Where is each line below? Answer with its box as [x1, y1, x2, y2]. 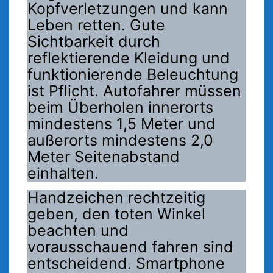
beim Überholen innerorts [27, 98, 213, 117]
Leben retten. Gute [27, 16, 165, 35]
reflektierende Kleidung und [27, 49, 230, 68]
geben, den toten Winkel [27, 205, 205, 224]
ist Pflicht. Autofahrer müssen [27, 82, 241, 101]
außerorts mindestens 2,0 [27, 131, 213, 150]
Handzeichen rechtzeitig [27, 188, 205, 207]
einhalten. [27, 164, 99, 183]
